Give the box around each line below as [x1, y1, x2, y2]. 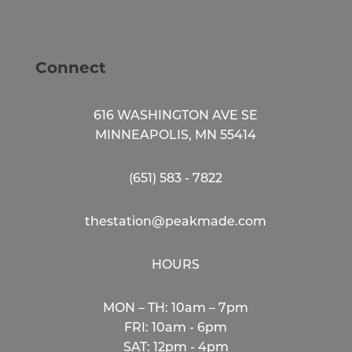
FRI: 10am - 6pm [124, 321, 228, 335]
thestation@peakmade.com [85, 215, 267, 229]
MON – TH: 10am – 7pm [103, 302, 249, 315]
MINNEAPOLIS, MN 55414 [95, 129, 257, 142]
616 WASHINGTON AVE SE [93, 109, 258, 123]
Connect [35, 57, 106, 77]
